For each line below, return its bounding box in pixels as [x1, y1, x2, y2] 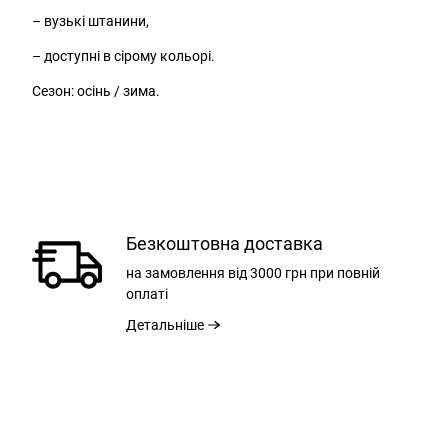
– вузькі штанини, [32, 13, 149, 29]
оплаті [126, 286, 168, 302]
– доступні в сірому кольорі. [32, 48, 215, 64]
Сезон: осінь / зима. [32, 83, 160, 99]
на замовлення [126, 265, 225, 281]
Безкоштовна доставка [126, 233, 323, 254]
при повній [307, 265, 380, 281]
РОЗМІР [333, 248, 422, 277]
